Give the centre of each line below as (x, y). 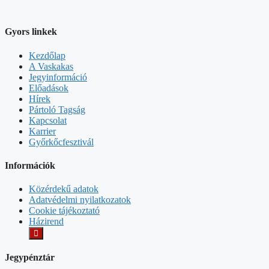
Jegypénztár (30, 258)
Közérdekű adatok (64, 189)
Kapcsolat (48, 120)
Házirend (46, 222)
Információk (30, 165)
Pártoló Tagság (57, 109)
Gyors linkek (31, 32)
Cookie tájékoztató (64, 211)
